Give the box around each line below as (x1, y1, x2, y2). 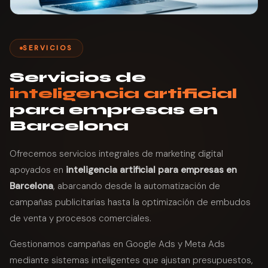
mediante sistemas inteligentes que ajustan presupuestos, (10, 254, 253, 266)
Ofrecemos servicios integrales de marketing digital (10, 147, 223, 160)
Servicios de (10, 68, 146, 86)
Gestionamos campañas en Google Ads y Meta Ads (10, 237, 225, 250)
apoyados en (10, 163, 66, 176)
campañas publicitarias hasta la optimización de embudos (10, 196, 251, 208)
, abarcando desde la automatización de (53, 179, 220, 192)
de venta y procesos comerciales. (10, 212, 151, 224)
